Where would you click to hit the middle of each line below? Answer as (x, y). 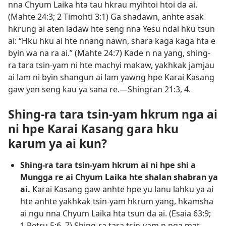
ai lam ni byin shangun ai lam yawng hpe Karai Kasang (111, 77)
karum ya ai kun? (58, 143)
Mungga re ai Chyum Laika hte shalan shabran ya (119, 177)
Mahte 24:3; (33, 16)
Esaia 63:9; (191, 213)
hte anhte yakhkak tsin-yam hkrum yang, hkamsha (117, 201)
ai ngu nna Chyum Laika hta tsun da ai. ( (96, 213)
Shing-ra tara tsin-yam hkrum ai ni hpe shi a (108, 165)
